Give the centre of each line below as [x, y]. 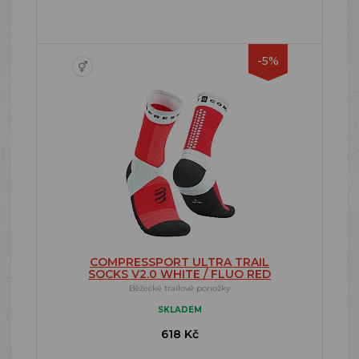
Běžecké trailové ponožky [179, 288]
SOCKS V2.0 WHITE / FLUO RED [179, 274]
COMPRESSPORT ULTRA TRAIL [179, 262]
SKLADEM [179, 310]
